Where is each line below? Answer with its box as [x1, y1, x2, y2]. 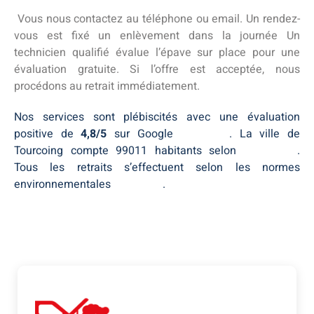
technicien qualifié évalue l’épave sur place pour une [14, 43, 300, 61]
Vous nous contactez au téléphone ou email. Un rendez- [14, 10, 300, 27]
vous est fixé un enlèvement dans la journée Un [14, 27, 300, 44]
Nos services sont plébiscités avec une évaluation [14, 108, 300, 125]
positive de [14, 125, 81, 142]
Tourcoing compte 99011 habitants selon [14, 142, 244, 159]
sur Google [107, 125, 181, 142]
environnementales [14, 175, 114, 193]
